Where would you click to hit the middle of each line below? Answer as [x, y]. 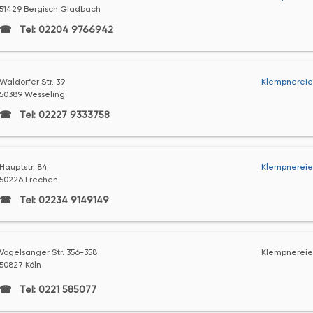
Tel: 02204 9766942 [65, 29]
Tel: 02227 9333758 [63, 115]
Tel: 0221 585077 [56, 289]
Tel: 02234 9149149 [63, 200]
